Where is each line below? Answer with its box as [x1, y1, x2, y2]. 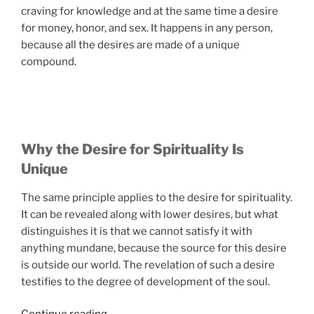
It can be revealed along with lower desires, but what [21, 207, 278, 221]
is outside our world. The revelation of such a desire [21, 258, 275, 271]
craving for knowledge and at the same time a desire [21, 4, 278, 18]
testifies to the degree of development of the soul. [21, 275, 270, 288]
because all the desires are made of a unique [21, 38, 240, 51]
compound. [21, 55, 76, 68]
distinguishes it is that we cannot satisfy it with [21, 224, 252, 238]
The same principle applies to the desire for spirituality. [21, 191, 292, 204]
